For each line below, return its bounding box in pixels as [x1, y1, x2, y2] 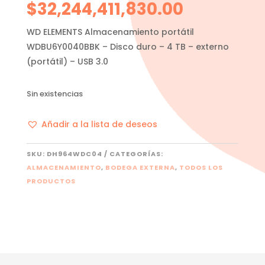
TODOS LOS [179, 162, 223, 172]
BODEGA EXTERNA [105, 162, 175, 172]
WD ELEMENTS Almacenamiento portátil [26, 25, 194, 38]
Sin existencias [26, 88, 83, 99]
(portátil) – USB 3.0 [26, 55, 108, 67]
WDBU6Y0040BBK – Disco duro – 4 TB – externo [26, 40, 229, 53]
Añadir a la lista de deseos [41, 118, 157, 130]
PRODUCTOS [26, 176, 76, 186]
